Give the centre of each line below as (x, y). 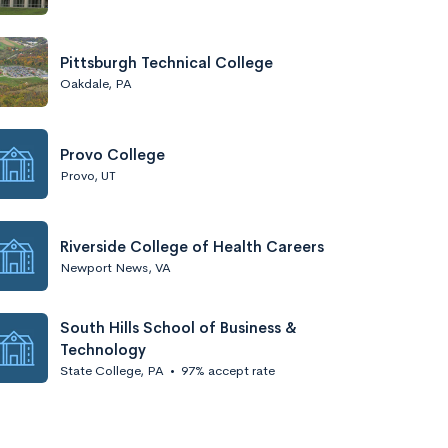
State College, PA (112, 370)
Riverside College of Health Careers (192, 246)
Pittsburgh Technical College (166, 62)
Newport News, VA (115, 267)
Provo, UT (88, 175)
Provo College (112, 154)
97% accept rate (228, 370)
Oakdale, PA (96, 83)
